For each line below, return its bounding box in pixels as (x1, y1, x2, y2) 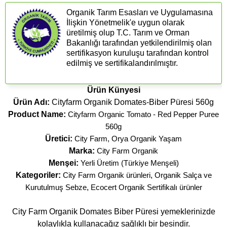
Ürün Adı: (13, 97, 50, 106)
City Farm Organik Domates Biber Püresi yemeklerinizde (12, 207, 215, 216)
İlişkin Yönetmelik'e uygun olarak (66, 18, 184, 27)
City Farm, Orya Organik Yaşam (74, 134, 182, 143)
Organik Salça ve (154, 170, 212, 179)
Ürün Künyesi (87, 85, 140, 94)
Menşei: (48, 158, 81, 167)
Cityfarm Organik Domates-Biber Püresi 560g (50, 97, 214, 106)
